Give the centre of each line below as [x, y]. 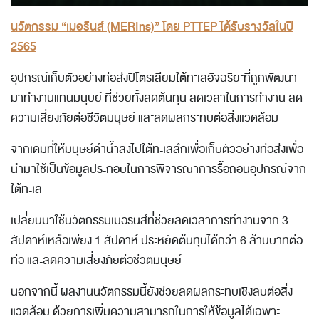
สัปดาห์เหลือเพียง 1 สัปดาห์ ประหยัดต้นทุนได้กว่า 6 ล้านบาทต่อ [157, 241]
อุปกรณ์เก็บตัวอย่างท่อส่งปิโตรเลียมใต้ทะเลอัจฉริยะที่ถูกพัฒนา [154, 79]
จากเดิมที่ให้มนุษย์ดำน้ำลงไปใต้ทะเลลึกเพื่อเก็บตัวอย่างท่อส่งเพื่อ [157, 150]
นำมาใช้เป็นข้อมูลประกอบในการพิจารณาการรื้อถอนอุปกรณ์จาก [158, 170]
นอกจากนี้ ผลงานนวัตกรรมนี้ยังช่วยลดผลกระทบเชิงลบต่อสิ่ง [152, 292]
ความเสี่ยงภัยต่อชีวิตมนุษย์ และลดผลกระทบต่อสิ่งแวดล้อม [145, 119]
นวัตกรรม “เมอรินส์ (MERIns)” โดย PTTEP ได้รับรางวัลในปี [152, 27]
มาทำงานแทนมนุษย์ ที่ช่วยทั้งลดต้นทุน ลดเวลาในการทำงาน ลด [157, 99]
